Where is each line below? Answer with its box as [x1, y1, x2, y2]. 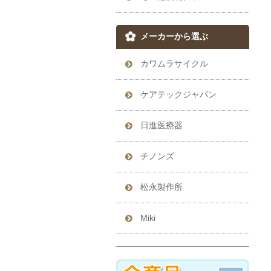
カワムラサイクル [140, 59, 208, 69]
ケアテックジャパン [140, 90, 217, 100]
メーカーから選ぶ [140, 31, 208, 42]
